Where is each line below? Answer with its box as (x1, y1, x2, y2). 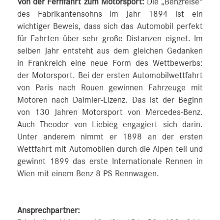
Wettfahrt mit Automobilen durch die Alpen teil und (17, 145, 203, 154)
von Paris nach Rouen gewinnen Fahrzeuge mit (17, 83, 203, 92)
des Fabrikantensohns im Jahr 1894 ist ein (17, 10, 203, 19)
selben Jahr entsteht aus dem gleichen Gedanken (17, 47, 203, 55)
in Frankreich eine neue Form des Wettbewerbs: (17, 59, 203, 68)
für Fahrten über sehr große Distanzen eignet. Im (17, 34, 203, 43)
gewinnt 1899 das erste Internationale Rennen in (17, 157, 203, 166)
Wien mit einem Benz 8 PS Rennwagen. (17, 169, 159, 178)
